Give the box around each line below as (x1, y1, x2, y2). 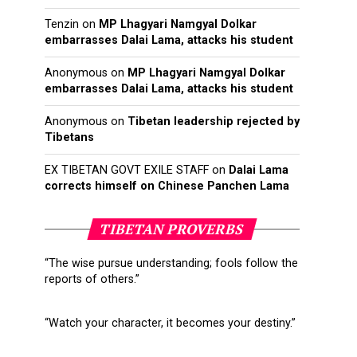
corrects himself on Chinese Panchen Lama (45, 179, 289, 194)
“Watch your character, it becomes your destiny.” (45, 316, 296, 331)
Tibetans (45, 131, 94, 145)
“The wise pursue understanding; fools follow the (45, 257, 298, 271)
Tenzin (45, 18, 79, 32)
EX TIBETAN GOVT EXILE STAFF (45, 163, 209, 178)
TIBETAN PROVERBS (97, 220, 247, 239)
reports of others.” (45, 273, 139, 287)
